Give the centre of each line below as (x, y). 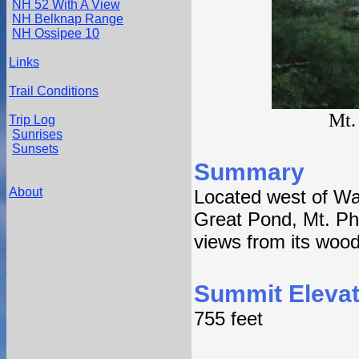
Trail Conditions (54, 91)
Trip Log (32, 120)
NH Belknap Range (68, 19)
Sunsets (35, 149)
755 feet (228, 319)
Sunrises (37, 134)
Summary (249, 172)
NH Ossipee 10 (56, 33)
